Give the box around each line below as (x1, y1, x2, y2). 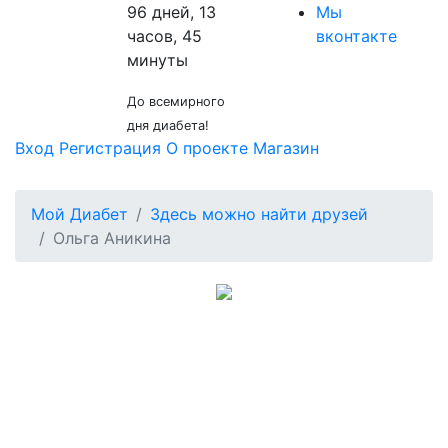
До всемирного (127, 94, 225, 109)
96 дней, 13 (127, 2, 216, 22)
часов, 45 (127, 26, 202, 46)
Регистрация (59, 138, 161, 158)
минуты (127, 50, 188, 70)
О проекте (166, 138, 248, 158)
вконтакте (316, 26, 398, 46)
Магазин (253, 138, 319, 158)
